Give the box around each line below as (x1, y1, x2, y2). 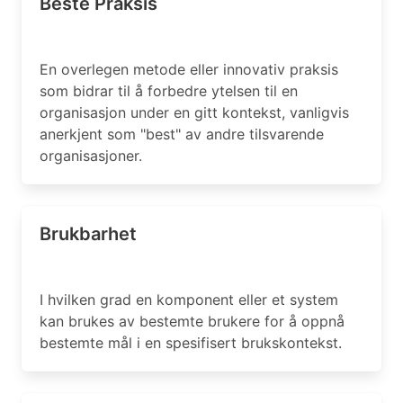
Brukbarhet (40, 223, 137, 245)
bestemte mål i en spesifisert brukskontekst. (40, 334, 342, 352)
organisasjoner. (40, 147, 142, 165)
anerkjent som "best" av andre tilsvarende (40, 125, 324, 143)
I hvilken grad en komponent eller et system (40, 291, 338, 309)
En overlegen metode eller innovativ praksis (40, 60, 338, 78)
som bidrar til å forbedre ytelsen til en (40, 82, 298, 100)
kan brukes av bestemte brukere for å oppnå (40, 312, 345, 330)
